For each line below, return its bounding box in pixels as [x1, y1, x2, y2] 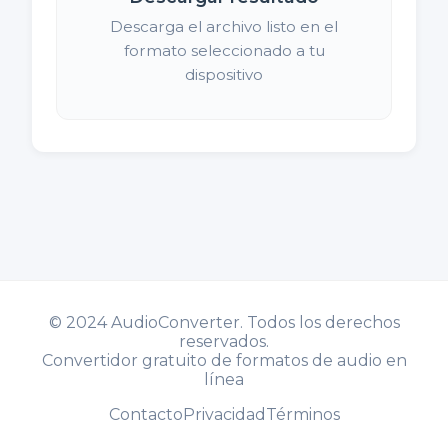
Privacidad [182, 404, 266, 424]
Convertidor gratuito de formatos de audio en [41, 350, 407, 370]
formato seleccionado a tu [123, 40, 325, 60]
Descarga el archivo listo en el [110, 16, 338, 36]
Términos [265, 404, 340, 424]
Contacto [108, 404, 183, 424]
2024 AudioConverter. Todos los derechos [65, 312, 400, 332]
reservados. [179, 331, 269, 351]
